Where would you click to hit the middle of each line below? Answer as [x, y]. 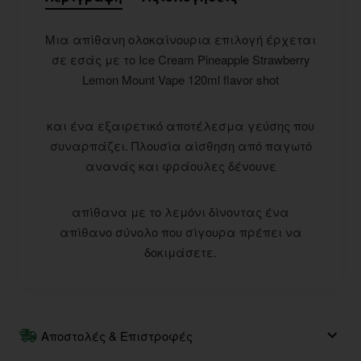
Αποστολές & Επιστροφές [117, 335]
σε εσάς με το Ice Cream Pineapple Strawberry [180, 59]
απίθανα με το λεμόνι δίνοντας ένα [180, 211]
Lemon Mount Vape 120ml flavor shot [180, 79]
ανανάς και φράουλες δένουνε [180, 165]
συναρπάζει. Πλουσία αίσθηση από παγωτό [180, 145]
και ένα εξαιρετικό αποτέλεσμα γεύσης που [180, 125]
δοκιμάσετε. [180, 251]
